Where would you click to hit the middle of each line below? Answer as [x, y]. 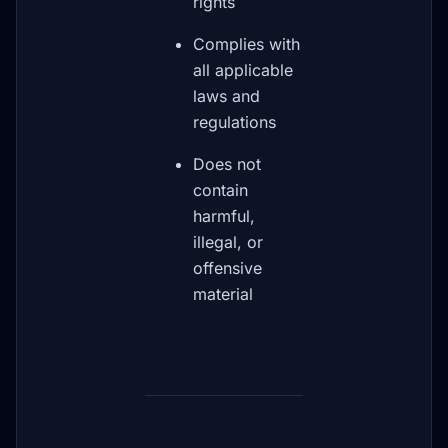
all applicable [243, 70]
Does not [227, 164]
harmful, [224, 216]
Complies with [246, 44]
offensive [227, 268]
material [223, 294]
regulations [234, 122]
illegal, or [228, 242]
